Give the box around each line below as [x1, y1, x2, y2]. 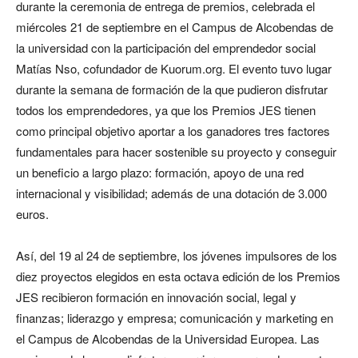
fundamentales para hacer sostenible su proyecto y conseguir [16, 142, 336, 160]
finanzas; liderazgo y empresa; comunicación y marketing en [16, 308, 333, 326]
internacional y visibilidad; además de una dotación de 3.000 [16, 184, 327, 201]
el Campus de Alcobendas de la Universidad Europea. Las [16, 329, 320, 347]
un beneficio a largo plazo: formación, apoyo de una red [16, 163, 304, 181]
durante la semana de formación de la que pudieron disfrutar [16, 80, 328, 97]
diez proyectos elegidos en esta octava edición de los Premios [16, 267, 340, 284]
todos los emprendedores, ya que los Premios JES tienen [16, 101, 316, 118]
